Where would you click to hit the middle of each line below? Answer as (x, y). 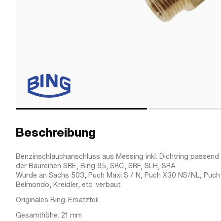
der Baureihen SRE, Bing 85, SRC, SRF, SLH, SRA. (96, 166)
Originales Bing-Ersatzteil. (58, 200)
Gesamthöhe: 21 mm (49, 215)
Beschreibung (56, 132)
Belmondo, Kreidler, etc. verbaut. (69, 184)
